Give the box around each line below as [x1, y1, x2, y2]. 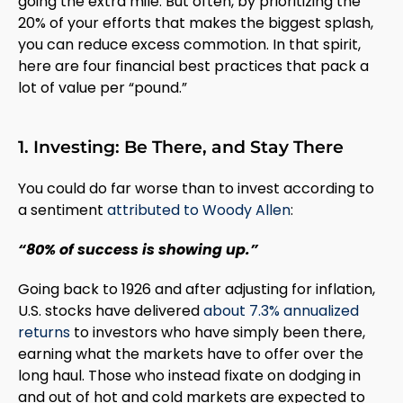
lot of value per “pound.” [18, 76, 187, 98]
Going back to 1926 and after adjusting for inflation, [18, 278, 375, 300]
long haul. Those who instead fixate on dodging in [18, 364, 361, 386]
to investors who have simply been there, [70, 321, 365, 343]
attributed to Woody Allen [107, 199, 291, 220]
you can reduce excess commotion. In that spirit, [18, 33, 361, 55]
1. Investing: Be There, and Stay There [18, 136, 344, 157]
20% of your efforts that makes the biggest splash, [18, 12, 373, 33]
